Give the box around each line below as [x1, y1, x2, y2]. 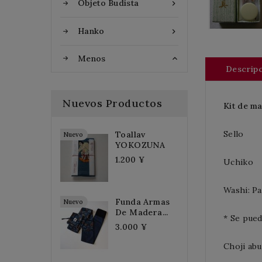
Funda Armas [115, 196, 170, 208]
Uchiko [223, 156, 253, 167]
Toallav [115, 129, 146, 140]
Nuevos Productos [63, 96, 162, 111]
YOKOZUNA [115, 140, 166, 151]
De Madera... [115, 207, 168, 218]
